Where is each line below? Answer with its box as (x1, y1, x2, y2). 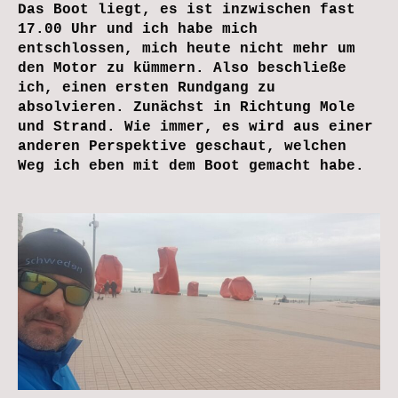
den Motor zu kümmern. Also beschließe (18, 60, 346, 76)
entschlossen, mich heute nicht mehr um (18, 40, 355, 57)
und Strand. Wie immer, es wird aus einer (18, 118, 373, 135)
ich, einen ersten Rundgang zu (18, 79, 275, 96)
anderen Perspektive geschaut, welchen (18, 138, 346, 155)
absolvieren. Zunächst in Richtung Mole (18, 99, 355, 115)
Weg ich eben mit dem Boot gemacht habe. (18, 157, 364, 174)
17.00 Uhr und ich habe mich (18, 20, 258, 37)
